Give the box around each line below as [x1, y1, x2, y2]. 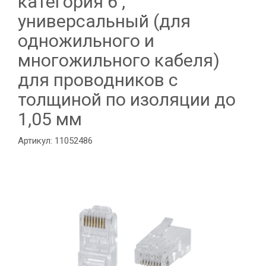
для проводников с [18, 69, 178, 90]
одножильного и [18, 30, 154, 51]
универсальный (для [18, 11, 191, 31]
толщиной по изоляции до [18, 89, 236, 110]
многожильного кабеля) [18, 50, 220, 71]
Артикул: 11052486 [18, 135, 93, 146]
